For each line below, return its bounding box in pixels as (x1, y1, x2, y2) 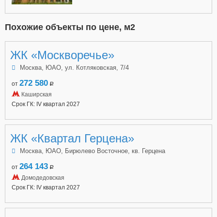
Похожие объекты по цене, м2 (5, 22, 135, 32)
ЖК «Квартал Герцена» (10, 131, 134, 145)
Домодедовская (20, 174, 64, 181)
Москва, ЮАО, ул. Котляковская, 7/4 (20, 63, 129, 71)
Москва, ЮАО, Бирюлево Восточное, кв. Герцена (20, 147, 165, 155)
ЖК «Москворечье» (10, 48, 114, 62)
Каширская (20, 91, 52, 98)
